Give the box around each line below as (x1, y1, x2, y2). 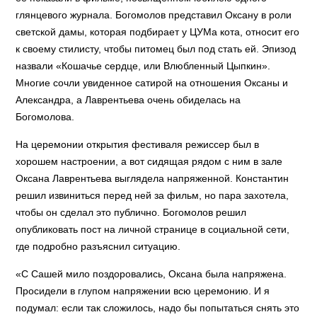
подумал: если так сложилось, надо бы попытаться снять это (16, 302, 300, 313)
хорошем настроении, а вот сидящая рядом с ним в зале (16, 156, 283, 167)
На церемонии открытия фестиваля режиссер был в (16, 139, 260, 150)
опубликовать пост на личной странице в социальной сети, (16, 224, 290, 235)
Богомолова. (16, 111, 75, 122)
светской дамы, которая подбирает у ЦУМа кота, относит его (16, 26, 300, 38)
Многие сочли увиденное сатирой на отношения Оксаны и (16, 77, 289, 88)
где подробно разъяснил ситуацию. (16, 241, 181, 252)
